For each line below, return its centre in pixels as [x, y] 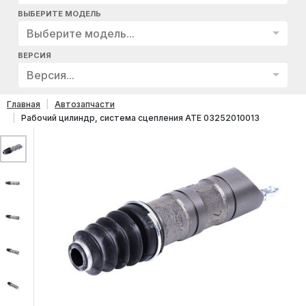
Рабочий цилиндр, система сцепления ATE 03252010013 [140, 117]
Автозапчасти [85, 104]
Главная [24, 104]
